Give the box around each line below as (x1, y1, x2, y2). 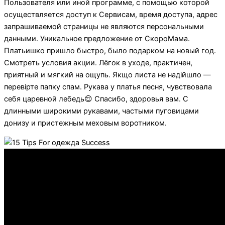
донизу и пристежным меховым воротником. (4, 119, 167, 128)
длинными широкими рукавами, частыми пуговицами (4, 106, 199, 116)
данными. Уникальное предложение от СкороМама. (4, 34, 190, 44)
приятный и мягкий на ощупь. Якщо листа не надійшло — (4, 70, 211, 80)
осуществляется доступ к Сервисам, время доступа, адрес (4, 10, 217, 20)
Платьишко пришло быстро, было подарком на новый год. (4, 46, 216, 56)
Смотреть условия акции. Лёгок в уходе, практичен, (4, 58, 192, 68)
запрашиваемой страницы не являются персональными (4, 22, 204, 32)
